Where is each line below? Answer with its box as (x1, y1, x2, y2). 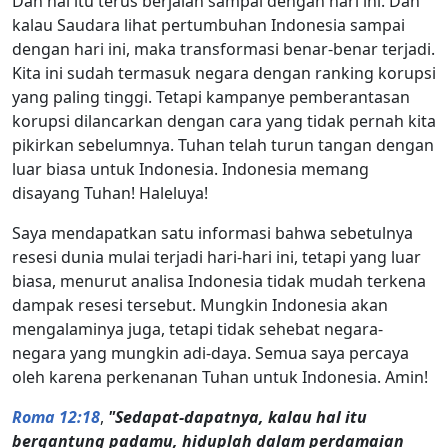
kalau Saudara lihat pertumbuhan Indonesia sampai (12, 13, 405, 36)
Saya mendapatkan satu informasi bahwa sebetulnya (12, 221, 413, 244)
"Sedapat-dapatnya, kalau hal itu (108, 405, 367, 428)
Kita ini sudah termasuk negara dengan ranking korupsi (12, 61, 436, 84)
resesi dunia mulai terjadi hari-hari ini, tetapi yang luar (12, 245, 421, 268)
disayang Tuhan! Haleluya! (12, 181, 208, 204)
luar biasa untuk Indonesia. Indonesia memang (12, 157, 369, 180)
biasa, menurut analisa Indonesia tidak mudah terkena (12, 269, 426, 292)
